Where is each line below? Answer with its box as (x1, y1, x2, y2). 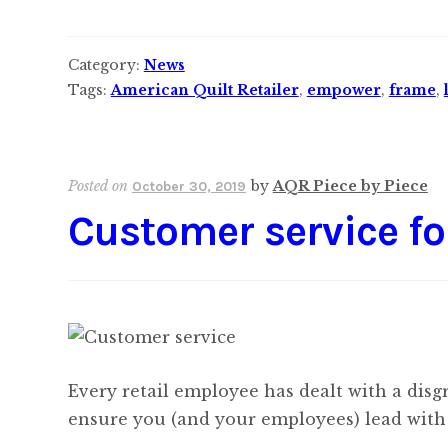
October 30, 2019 (131, 177, 246, 195)
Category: (67, 56, 144, 75)
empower (306, 81, 381, 100)
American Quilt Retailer (110, 81, 299, 100)
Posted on (67, 176, 132, 195)
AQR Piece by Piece (272, 176, 428, 195)
